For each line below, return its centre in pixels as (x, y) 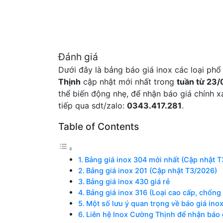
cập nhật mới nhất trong (129, 82)
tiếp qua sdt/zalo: (93, 106)
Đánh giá (78, 57)
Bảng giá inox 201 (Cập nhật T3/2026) (151, 170)
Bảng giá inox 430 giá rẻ (128, 181)
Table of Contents (99, 126)
